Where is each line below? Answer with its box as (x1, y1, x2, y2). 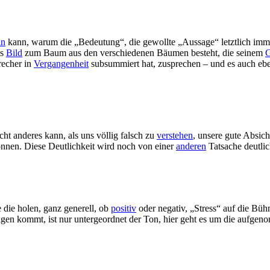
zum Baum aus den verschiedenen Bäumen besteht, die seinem (22, 48, 265, 58)
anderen (176, 140, 206, 151)
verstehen (157, 130, 193, 140)
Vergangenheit (34, 58, 89, 69)
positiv (111, 202, 136, 213)
